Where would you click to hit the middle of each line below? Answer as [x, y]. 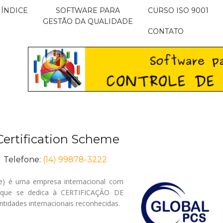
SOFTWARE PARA [88, 10]
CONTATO [166, 31]
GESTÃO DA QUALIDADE [88, 21]
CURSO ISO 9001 [178, 10]
